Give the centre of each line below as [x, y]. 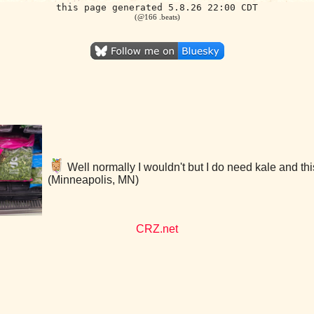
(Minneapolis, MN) [93, 180]
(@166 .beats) [157, 17]
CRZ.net [157, 229]
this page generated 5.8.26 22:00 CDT [157, 7]
